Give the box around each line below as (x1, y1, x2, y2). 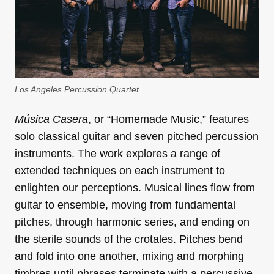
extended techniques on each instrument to (15, 165, 225, 177)
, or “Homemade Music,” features (88, 113, 249, 126)
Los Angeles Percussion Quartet (15, 84, 139, 95)
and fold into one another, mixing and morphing (15, 250, 244, 263)
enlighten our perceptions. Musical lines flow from (15, 182, 255, 194)
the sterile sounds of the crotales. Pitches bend (15, 233, 243, 246)
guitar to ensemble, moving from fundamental (15, 199, 235, 212)
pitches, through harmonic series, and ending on (15, 216, 250, 229)
